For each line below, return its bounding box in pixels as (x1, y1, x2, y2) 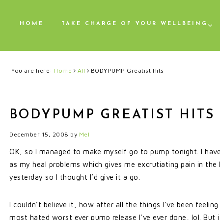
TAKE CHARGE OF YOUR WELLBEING (61, 21, 208, 27)
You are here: (11, 67, 54, 74)
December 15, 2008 (9, 131, 69, 138)
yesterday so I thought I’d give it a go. (9, 173, 140, 181)
